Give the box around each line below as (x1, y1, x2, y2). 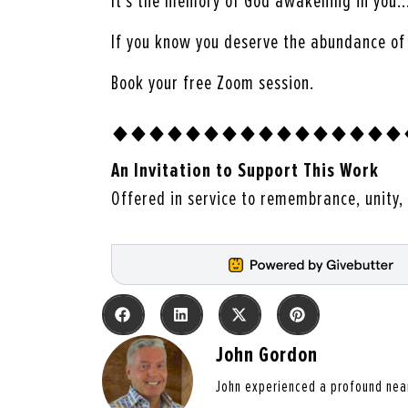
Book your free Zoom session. (111, 71, 315, 97)
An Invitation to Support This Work (111, 158, 379, 183)
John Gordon (216, 342, 318, 369)
